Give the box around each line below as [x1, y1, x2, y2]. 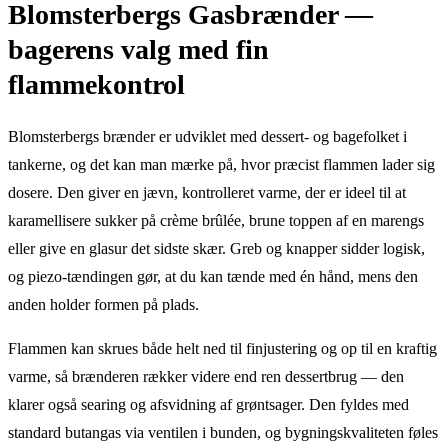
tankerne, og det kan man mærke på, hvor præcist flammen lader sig [8, 155, 435, 173]
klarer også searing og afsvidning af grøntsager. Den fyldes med [8, 395, 409, 413]
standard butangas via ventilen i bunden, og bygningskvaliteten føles [8, 423, 438, 441]
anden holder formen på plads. [8, 295, 199, 313]
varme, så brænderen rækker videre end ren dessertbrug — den [8, 367, 404, 385]
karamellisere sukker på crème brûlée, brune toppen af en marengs [8, 211, 424, 229]
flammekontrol [8, 68, 185, 100]
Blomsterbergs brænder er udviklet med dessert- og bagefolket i [8, 127, 407, 145]
